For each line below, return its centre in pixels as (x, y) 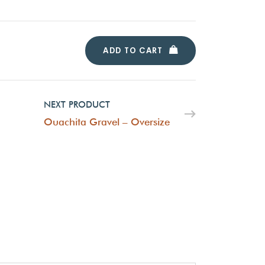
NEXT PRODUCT (77, 105)
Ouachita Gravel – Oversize (107, 122)
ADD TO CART (133, 51)
